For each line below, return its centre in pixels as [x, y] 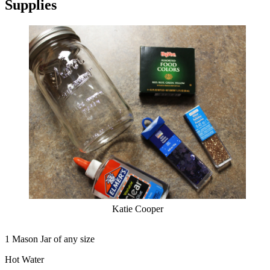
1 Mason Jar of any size [50, 239]
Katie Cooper [137, 209]
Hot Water [26, 260]
